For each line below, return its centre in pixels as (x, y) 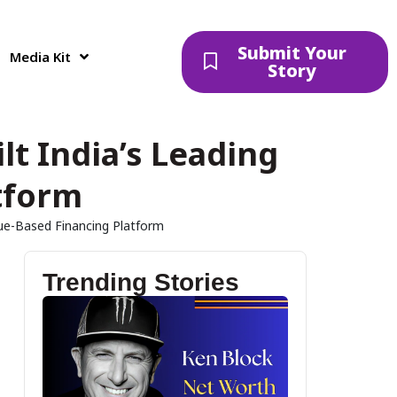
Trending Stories (140, 282)
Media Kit (41, 57)
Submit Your (292, 53)
